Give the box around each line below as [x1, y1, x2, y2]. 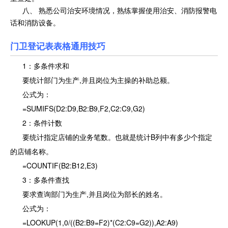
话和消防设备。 [10, 17, 60, 28]
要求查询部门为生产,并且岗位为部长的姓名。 [10, 189, 167, 199]
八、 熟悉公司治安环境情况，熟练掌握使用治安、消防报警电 [10, 5, 217, 16]
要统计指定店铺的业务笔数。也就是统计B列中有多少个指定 [10, 132, 212, 142]
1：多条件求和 [10, 61, 69, 71]
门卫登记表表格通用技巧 [10, 40, 105, 52]
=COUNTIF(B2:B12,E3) [10, 160, 98, 171]
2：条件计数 [10, 118, 62, 128]
